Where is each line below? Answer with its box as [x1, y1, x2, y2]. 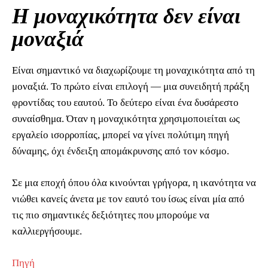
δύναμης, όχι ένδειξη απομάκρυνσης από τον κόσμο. [12, 145, 229, 157]
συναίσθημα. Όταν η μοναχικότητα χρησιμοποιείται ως [12, 113, 240, 125]
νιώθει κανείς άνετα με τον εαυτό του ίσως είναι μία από [12, 193, 245, 205]
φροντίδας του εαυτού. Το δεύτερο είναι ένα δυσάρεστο [12, 97, 239, 109]
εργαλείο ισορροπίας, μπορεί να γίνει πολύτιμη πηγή [12, 129, 229, 141]
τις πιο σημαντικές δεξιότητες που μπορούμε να [12, 209, 209, 221]
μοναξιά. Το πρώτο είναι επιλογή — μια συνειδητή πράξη [12, 81, 249, 93]
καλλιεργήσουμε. [12, 226, 82, 237]
